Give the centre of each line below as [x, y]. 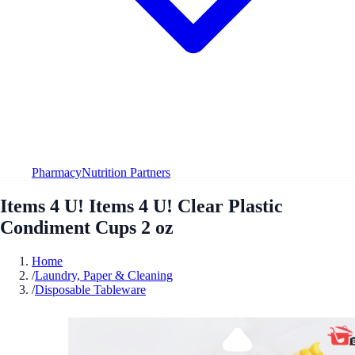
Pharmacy [57, 172]
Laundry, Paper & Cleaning [104, 275]
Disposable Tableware [90, 289]
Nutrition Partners [126, 172]
